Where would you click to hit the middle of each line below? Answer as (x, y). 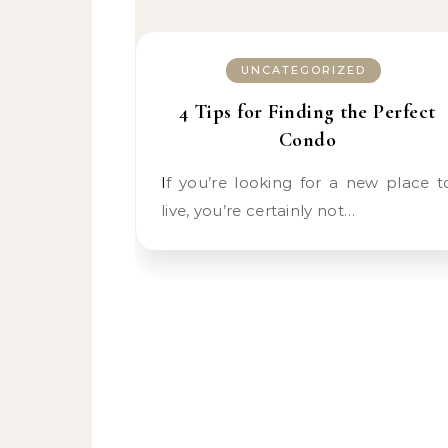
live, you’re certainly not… (258, 210)
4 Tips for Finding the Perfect (307, 112)
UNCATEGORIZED (303, 70)
